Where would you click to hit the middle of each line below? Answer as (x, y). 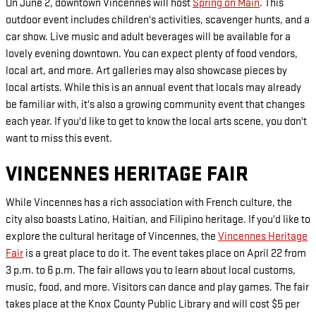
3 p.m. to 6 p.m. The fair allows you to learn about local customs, (151, 271)
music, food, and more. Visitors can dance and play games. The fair (157, 287)
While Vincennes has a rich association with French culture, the (149, 203)
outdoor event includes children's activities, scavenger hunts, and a (158, 20)
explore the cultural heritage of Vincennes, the (112, 237)
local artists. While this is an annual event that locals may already (153, 87)
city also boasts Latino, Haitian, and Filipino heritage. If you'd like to (158, 220)
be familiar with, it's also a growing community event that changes (155, 104)
